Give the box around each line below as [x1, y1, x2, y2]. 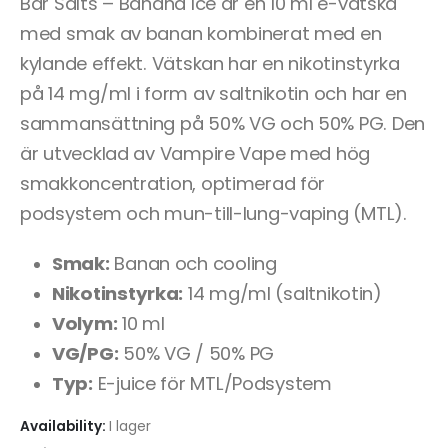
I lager [109, 417, 151, 437]
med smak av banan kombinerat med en [20, 20, 382, 46]
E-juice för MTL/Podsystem [92, 370, 332, 396]
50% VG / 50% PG [118, 340, 274, 366]
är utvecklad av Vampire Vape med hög [20, 140, 371, 166]
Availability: [20, 417, 109, 437]
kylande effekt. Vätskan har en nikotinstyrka [20, 50, 400, 76]
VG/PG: [52, 340, 119, 366]
